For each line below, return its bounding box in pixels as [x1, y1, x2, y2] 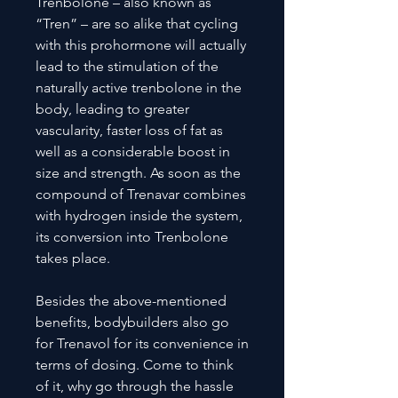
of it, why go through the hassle [36, 377, 234, 394]
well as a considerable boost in [36, 142, 230, 160]
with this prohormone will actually [36, 36, 246, 53]
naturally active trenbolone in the [36, 78, 242, 96]
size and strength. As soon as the [36, 163, 241, 181]
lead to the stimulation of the [36, 57, 219, 75]
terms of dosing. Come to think [36, 355, 234, 373]
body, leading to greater [36, 99, 189, 117]
